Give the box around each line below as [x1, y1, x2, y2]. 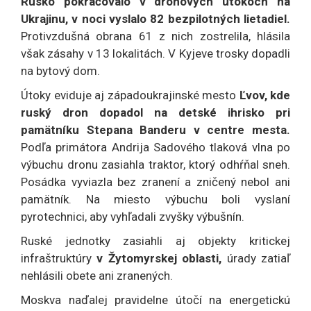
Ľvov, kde [239, 88, 290, 103]
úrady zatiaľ [221, 251, 291, 266]
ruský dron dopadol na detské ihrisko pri [21, 106, 290, 120]
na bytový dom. [21, 64, 100, 78]
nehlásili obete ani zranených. [21, 269, 173, 283]
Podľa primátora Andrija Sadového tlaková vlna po [21, 140, 290, 155]
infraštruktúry [21, 251, 92, 266]
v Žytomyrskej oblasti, [92, 251, 222, 266]
